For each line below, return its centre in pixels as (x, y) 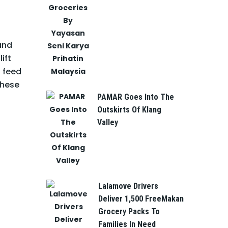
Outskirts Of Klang (129, 110)
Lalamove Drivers (128, 186)
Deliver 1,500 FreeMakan (141, 199)
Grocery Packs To (129, 211)
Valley (108, 122)
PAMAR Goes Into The (136, 97)
